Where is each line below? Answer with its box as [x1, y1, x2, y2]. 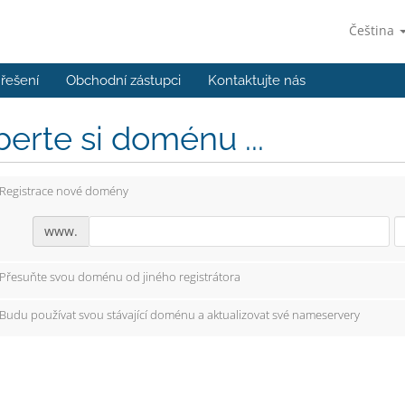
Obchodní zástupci [66, 72, 181, 89]
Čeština [349, 22, 398, 39]
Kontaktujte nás [208, 72, 306, 89]
